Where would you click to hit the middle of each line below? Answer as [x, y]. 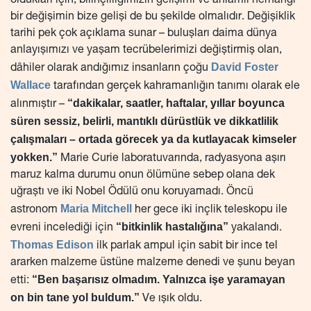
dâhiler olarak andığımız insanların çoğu [111, 69]
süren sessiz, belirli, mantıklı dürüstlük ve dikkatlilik [144, 121]
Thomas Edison [52, 245]
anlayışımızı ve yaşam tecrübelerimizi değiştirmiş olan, [146, 51]
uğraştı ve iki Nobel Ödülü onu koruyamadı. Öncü [132, 193]
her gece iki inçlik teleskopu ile [210, 211]
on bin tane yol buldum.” [75, 298]
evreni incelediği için [62, 229]
